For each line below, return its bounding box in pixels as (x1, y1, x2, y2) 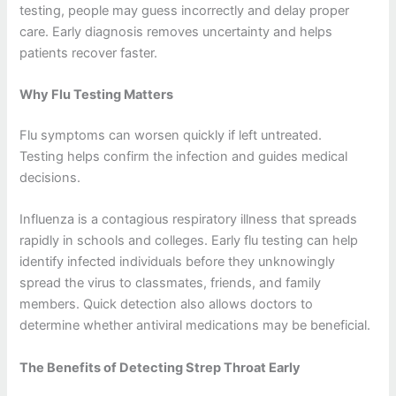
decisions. (19, 169, 81, 186)
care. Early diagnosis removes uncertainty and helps (19, 23, 333, 40)
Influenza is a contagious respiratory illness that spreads (19, 211, 358, 228)
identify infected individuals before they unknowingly (19, 254, 336, 270)
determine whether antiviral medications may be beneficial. (19, 317, 371, 334)
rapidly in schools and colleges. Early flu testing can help (19, 232, 359, 249)
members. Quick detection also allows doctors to (19, 296, 314, 313)
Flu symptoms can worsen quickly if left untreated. (19, 126, 323, 143)
